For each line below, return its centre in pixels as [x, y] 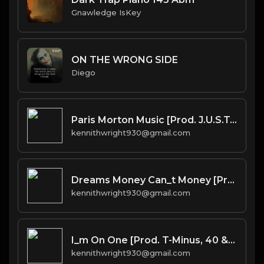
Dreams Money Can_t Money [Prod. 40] [231, 180]
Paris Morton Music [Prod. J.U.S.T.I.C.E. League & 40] [233, 120]
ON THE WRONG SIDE [125, 60]
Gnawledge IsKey [106, 12]
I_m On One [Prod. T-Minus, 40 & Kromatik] [232, 240]
